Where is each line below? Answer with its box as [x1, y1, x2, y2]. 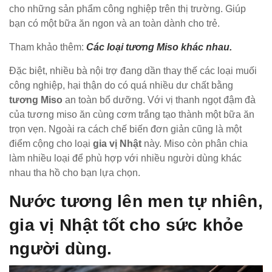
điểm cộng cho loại [9, 138, 93, 149]
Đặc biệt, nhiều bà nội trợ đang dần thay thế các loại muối [9, 66, 257, 76]
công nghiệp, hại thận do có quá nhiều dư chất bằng [9, 80, 233, 91]
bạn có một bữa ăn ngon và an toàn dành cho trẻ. [9, 18, 220, 29]
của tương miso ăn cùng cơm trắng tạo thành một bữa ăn [9, 109, 254, 120]
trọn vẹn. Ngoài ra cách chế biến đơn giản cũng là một [9, 124, 242, 135]
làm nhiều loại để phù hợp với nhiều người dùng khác [9, 153, 242, 164]
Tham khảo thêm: [9, 42, 86, 53]
